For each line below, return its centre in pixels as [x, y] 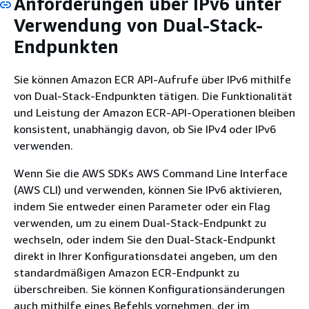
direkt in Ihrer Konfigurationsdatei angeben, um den [146, 256]
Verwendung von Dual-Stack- [138, 25]
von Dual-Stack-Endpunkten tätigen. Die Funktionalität [153, 96]
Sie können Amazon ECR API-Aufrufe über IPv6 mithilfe [152, 79]
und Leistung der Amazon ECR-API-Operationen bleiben [154, 112]
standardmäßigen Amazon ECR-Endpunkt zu [127, 272]
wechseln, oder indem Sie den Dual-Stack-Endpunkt [145, 239]
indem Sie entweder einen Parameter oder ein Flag [142, 206]
